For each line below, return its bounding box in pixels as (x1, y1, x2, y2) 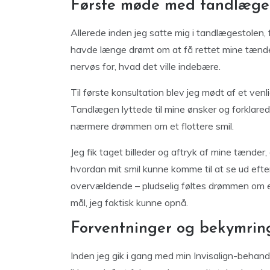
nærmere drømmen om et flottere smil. (71, 120, 234, 132)
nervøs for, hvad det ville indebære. (71, 60, 221, 72)
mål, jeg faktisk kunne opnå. (71, 196, 188, 209)
